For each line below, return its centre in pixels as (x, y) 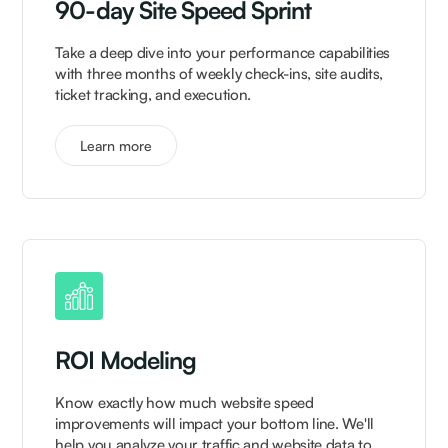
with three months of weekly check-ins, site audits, (219, 74)
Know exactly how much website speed (184, 403)
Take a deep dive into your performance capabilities (223, 53)
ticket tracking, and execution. (153, 95)
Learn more (116, 146)
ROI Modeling (125, 360)
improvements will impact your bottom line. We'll (214, 424)
